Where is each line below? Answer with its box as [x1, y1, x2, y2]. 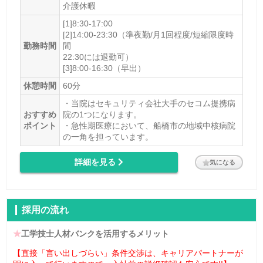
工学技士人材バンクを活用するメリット [21, 228, 169, 238]
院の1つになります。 [62, 110, 141, 120]
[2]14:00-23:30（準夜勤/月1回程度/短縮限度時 [62, 30, 234, 40]
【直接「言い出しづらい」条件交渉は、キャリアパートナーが [13, 248, 243, 258]
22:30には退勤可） [62, 52, 133, 62]
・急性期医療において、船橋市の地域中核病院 [62, 121, 235, 131]
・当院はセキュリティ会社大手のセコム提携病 [62, 99, 235, 109]
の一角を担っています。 [62, 132, 153, 142]
